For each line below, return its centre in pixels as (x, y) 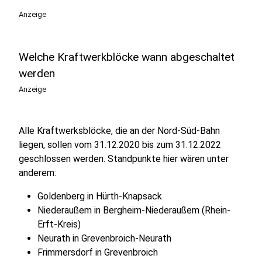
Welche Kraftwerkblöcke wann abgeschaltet (127, 57)
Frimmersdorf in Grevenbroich (98, 252)
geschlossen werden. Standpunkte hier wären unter (124, 159)
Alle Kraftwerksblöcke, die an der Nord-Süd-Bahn (119, 131)
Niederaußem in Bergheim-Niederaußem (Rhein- (134, 210)
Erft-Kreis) (59, 224)
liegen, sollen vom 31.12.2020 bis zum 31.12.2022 (120, 145)
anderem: (37, 173)
